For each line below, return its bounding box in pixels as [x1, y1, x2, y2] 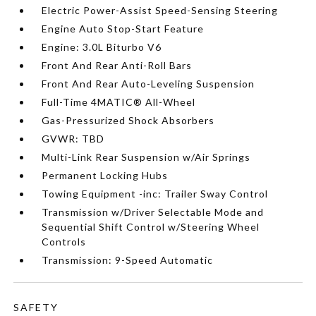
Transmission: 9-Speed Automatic [42, 253, 214, 266]
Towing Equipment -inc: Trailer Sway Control [42, 187, 269, 200]
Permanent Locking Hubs [42, 169, 169, 181]
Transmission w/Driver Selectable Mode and [42, 205, 265, 218]
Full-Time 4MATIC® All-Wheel [42, 95, 196, 108]
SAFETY [13, 300, 59, 313]
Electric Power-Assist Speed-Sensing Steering [42, 4, 279, 16]
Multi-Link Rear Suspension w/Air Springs [42, 150, 251, 163]
